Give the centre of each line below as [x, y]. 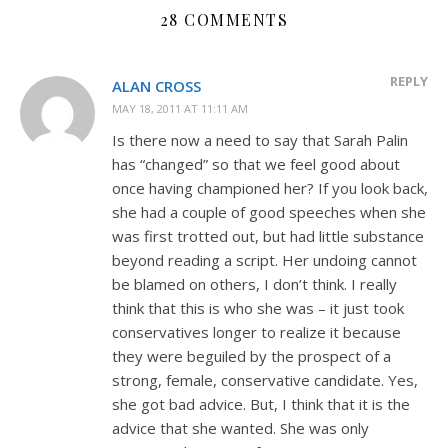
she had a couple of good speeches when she [269, 211]
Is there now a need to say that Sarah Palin [260, 139]
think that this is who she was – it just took [258, 307]
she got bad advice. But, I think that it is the [261, 403]
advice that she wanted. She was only [240, 427]
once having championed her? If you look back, [270, 187]
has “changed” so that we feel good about [256, 163]
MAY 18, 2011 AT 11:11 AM [180, 108]
